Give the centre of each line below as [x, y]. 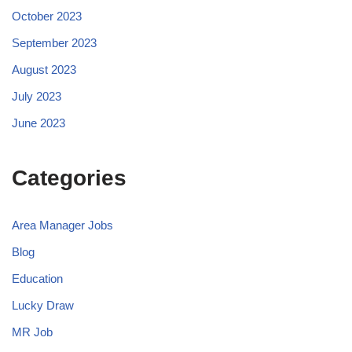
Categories [69, 178]
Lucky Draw [43, 306]
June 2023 [38, 123]
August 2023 [44, 70]
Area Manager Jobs [62, 225]
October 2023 [47, 16]
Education [37, 279]
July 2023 [37, 97]
